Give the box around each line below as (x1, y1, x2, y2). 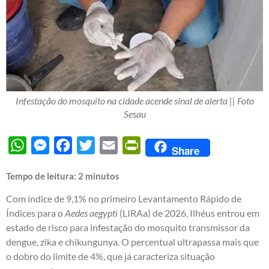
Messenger (49, 139, 95, 151)
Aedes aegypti (65, 207, 118, 219)
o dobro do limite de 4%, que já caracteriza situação (6, 250, 215, 262)
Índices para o (6, 207, 65, 219)
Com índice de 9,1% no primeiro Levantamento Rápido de (6, 192, 241, 204)
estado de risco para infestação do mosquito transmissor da (6, 221, 250, 233)
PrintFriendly (141, 139, 196, 151)
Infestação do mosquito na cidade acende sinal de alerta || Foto (15, 94, 254, 106)
